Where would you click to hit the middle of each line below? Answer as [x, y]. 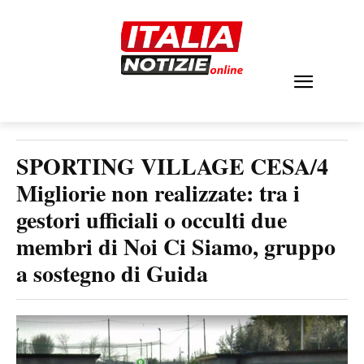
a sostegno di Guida [112, 273]
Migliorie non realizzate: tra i [158, 193]
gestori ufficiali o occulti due [152, 220]
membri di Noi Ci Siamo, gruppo [176, 247]
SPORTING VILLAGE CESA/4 [172, 166]
